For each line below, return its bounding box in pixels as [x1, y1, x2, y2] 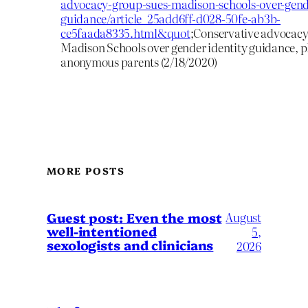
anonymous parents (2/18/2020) [60, 52, 218, 70]
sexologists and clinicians [47, 236, 214, 254]
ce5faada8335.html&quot [60, 23, 190, 41]
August [225, 208, 261, 225]
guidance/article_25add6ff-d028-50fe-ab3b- [60, 9, 281, 27]
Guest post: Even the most [47, 208, 222, 227]
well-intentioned [47, 222, 157, 241]
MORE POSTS [47, 163, 124, 177]
